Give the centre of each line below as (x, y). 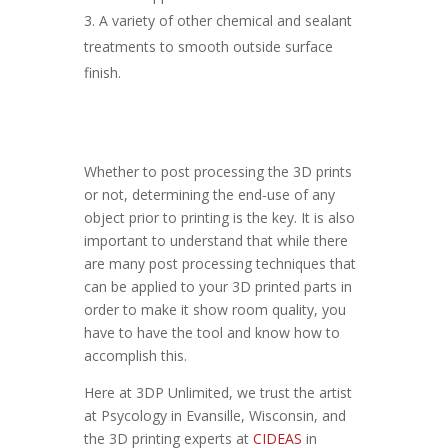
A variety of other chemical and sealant (225, 20)
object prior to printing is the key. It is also (219, 217)
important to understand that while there (216, 240)
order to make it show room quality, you (215, 309)
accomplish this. (135, 355)
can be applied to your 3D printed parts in (218, 286)
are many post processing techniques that (220, 263)
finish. (102, 72)
